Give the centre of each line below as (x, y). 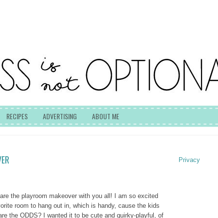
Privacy (189, 160)
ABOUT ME (105, 116)
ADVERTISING (60, 116)
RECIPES (17, 116)
